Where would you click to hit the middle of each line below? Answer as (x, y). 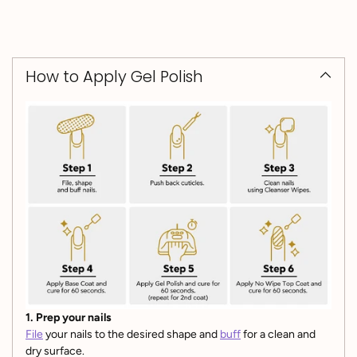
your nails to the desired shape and (131, 335)
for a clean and (278, 335)
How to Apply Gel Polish (114, 76)
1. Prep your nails (69, 318)
